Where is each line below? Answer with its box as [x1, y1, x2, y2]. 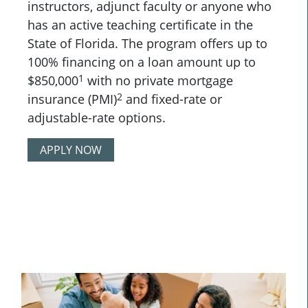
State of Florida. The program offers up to [27, 35, 267, 52]
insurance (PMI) [27, 91, 117, 108]
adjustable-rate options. [27, 109, 166, 126]
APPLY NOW [40, 142, 102, 158]
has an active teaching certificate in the [27, 16, 253, 34]
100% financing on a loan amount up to [27, 54, 256, 71]
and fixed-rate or [122, 91, 222, 108]
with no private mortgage [84, 72, 233, 89]
